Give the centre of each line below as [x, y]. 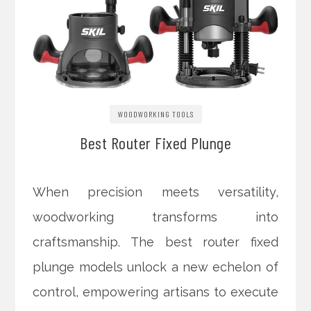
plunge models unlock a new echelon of [155, 267]
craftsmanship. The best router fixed [155, 242]
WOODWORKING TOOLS [155, 114]
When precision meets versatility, [155, 192]
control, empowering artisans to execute [155, 292]
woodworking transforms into [155, 217]
